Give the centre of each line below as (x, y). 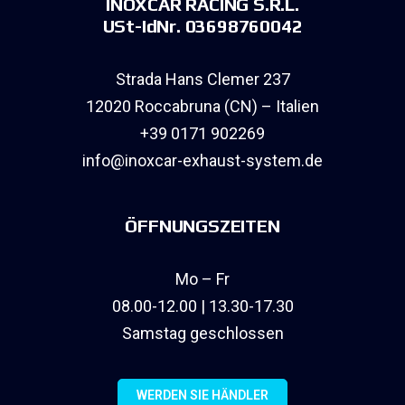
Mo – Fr (202, 279)
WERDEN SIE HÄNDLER (202, 396)
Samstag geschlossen (202, 334)
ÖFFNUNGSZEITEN (202, 226)
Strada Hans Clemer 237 (202, 80)
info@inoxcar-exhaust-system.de (202, 161)
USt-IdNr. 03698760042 (202, 26)
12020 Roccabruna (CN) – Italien (202, 107)
